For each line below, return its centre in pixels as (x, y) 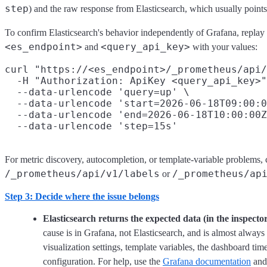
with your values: (224, 47)
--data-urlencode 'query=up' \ (97, 92)
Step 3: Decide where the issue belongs (82, 197)
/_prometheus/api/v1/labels (82, 174)
